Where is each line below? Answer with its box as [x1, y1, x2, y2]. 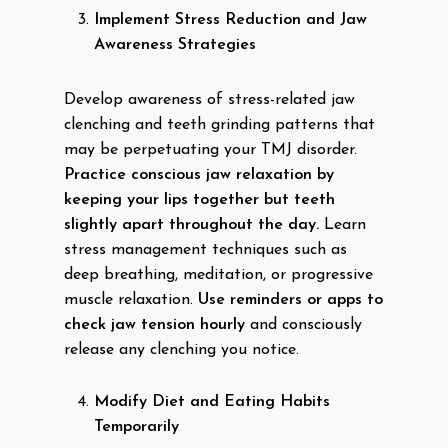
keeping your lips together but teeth [64, 192, 335, 208]
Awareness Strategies [94, 37, 256, 53]
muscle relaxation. [64, 292, 198, 308]
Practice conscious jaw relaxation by [64, 167, 334, 183]
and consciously [245, 317, 362, 333]
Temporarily [94, 419, 179, 435]
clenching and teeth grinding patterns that [64, 117, 375, 133]
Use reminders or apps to [198, 292, 383, 308]
